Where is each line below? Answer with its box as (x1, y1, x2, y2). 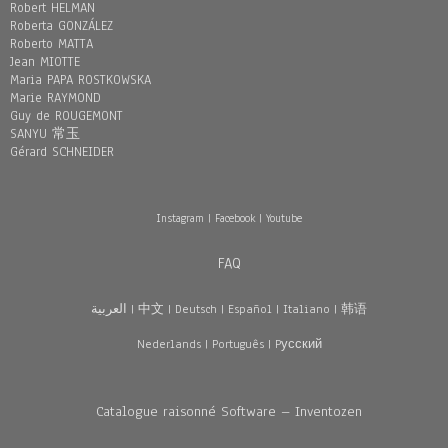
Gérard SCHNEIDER (10, 143, 114, 161)
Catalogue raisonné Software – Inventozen (96, 402, 362, 421)
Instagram (156, 210, 204, 226)
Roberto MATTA (10, 35, 93, 53)
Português (211, 336, 264, 352)
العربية (91, 301, 127, 317)
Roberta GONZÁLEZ (10, 17, 113, 35)
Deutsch (175, 301, 217, 317)
